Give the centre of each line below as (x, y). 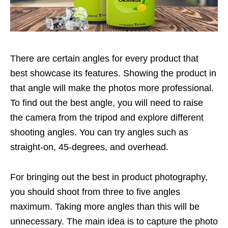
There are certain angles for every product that (104, 59)
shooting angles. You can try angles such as (99, 132)
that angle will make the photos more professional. (112, 88)
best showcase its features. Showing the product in (113, 73)
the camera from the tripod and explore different (107, 118)
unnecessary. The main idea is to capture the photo (114, 221)
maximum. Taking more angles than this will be (105, 207)
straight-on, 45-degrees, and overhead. (89, 147)
